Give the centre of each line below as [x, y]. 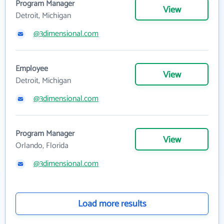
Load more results [112, 204]
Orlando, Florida [42, 146]
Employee [32, 69]
